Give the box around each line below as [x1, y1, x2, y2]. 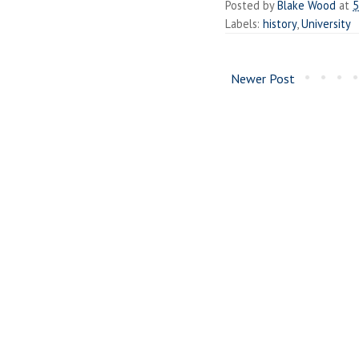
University [301, 15, 351, 31]
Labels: [225, 15, 263, 31]
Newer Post [231, 70, 295, 87]
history [263, 15, 296, 31]
